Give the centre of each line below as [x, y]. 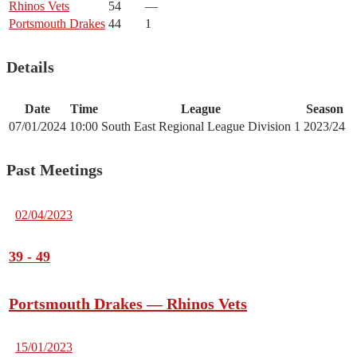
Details [30, 67]
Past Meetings [55, 169]
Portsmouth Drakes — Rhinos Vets [128, 304]
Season [324, 109]
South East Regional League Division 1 [201, 127]
